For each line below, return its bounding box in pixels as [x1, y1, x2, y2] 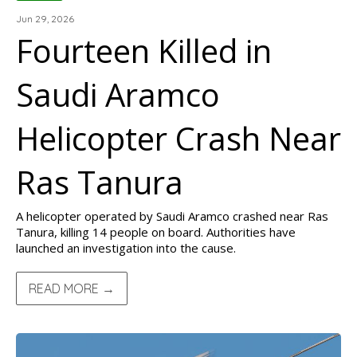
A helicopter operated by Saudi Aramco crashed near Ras [16, 208, 328, 224]
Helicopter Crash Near [16, 116, 341, 160]
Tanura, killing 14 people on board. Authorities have [16, 224, 296, 240]
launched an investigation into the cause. [16, 240, 236, 256]
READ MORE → [29, 280, 115, 296]
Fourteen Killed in [16, 29, 272, 73]
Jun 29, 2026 [16, 13, 74, 25]
